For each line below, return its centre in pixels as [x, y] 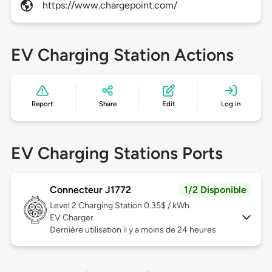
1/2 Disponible [216, 190]
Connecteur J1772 [90, 190]
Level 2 [64, 206]
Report [42, 104]
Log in [230, 104]
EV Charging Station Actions [122, 55]
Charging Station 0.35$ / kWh [134, 206]
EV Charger [71, 218]
